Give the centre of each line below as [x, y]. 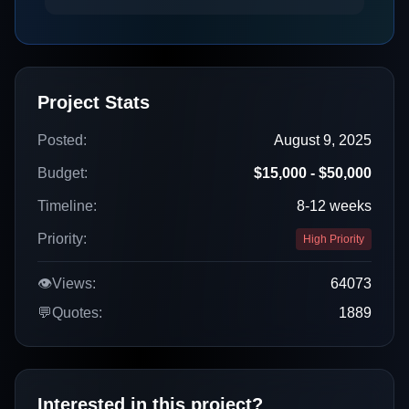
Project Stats [94, 102]
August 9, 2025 [323, 140]
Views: [74, 283]
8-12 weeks [334, 206]
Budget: [63, 173]
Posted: [62, 140]
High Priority [334, 239]
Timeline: [67, 206]
